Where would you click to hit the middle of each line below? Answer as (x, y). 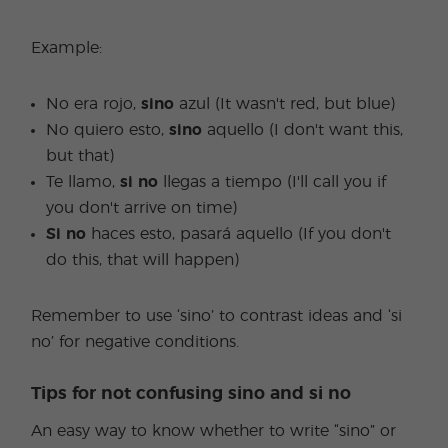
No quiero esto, (108, 130)
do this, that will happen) (143, 260)
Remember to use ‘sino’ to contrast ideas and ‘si (217, 316)
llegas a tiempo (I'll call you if (272, 182)
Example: (67, 48)
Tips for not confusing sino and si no (191, 394)
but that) (80, 156)
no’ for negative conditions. (135, 342)
